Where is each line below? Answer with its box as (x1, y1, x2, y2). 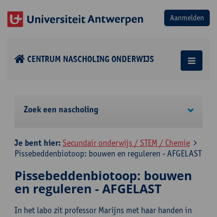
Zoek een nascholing (24, 104, 98, 115)
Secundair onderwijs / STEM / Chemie (62, 138, 190, 148)
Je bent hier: (15, 138, 62, 148)
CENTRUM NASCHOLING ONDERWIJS (27, 54, 154, 64)
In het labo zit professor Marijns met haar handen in (15, 205, 192, 215)
